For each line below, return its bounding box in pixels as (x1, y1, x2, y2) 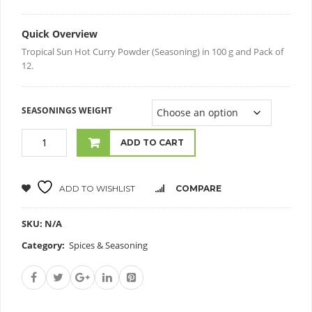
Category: (22, 239, 67, 252)
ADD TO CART (120, 137, 184, 148)
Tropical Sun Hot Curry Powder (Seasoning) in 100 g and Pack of (22, 45, 283, 58)
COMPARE (175, 182, 222, 194)
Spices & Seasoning (69, 239, 148, 252)
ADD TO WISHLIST (59, 182, 135, 194)
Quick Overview (22, 26, 97, 40)
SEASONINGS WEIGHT (22, 104, 112, 117)
